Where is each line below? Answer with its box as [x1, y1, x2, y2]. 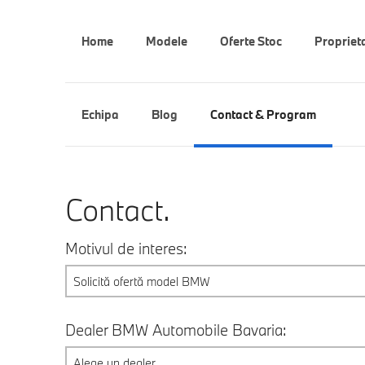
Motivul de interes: [64, 239, 187, 258]
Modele [145, 33, 187, 49]
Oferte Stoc [219, 33, 282, 49]
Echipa [81, 107, 119, 122]
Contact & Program [209, 107, 316, 122]
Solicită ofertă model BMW [73, 274, 210, 289]
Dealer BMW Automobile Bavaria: [64, 320, 287, 340]
